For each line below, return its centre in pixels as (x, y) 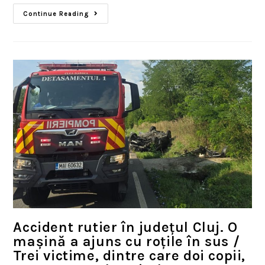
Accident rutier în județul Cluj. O (125, 227)
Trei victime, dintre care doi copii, (130, 255)
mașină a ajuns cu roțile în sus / (127, 241)
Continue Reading (56, 14)
